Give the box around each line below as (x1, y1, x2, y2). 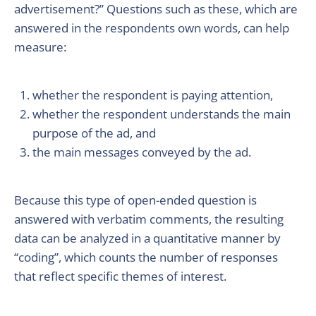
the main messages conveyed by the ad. (32, 144, 251, 160)
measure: (14, 39, 66, 55)
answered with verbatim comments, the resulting (14, 211, 284, 227)
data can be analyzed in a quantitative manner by (14, 230, 281, 246)
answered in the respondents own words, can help (14, 20, 289, 36)
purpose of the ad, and (32, 125, 156, 141)
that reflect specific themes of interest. (14, 268, 226, 284)
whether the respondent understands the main (32, 106, 291, 122)
